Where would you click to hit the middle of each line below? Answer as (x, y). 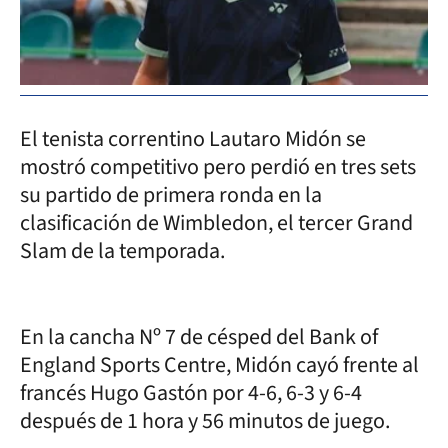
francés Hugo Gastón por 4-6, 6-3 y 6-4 (191, 392)
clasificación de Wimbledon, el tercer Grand (216, 222)
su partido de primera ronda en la (171, 194)
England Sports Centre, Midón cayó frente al (219, 364)
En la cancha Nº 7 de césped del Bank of (199, 336)
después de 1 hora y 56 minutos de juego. (205, 420)
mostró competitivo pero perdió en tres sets (218, 166)
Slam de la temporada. (122, 250)
